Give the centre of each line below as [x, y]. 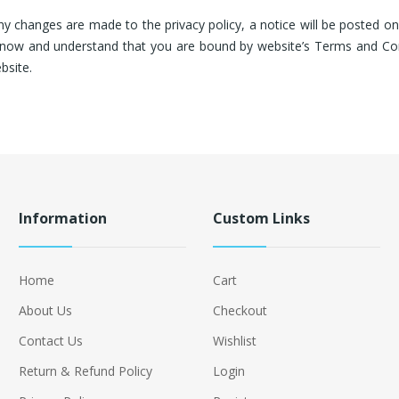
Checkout [240, 310]
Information [62, 218]
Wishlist [234, 341]
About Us [45, 310]
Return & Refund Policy [85, 371]
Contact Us [50, 341]
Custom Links [261, 218]
